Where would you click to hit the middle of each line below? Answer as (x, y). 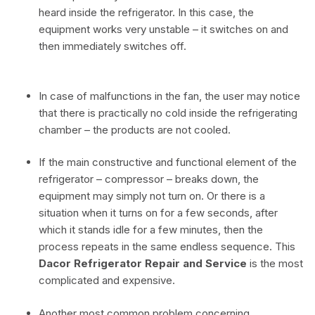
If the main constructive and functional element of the (168, 162)
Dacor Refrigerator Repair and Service (143, 264)
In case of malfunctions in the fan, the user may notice (169, 96)
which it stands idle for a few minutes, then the (151, 230)
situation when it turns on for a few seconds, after (158, 213)
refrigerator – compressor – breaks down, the (149, 179)
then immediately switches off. (112, 46)
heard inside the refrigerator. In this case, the (146, 13)
